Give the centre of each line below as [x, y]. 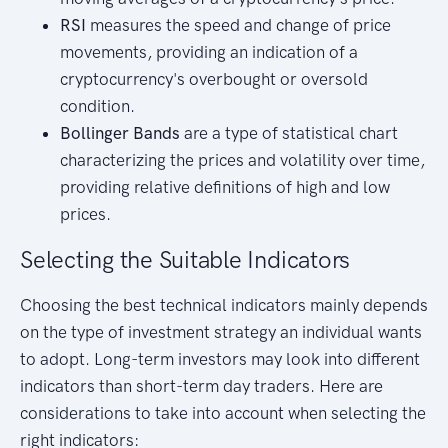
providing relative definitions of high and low [225, 187]
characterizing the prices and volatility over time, [242, 160]
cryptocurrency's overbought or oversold [214, 79]
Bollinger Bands [120, 133]
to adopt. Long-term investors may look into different [220, 359]
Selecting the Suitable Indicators [185, 260]
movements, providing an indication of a [209, 52]
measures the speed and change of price [238, 25]
